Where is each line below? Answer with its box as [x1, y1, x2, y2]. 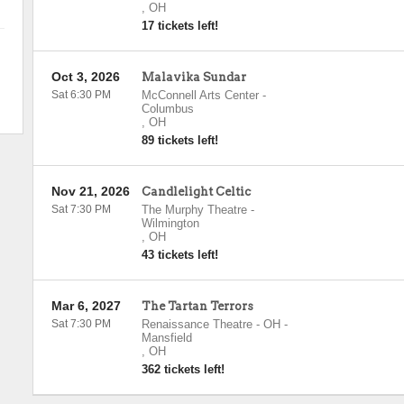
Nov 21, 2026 [50, 184, 130, 198]
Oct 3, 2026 [50, 69, 120, 84]
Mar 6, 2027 [50, 298, 121, 313]
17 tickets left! [141, 19, 218, 32]
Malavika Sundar [141, 70, 246, 84]
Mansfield [141, 331, 192, 344]
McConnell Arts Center [141, 88, 259, 102]
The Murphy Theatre [141, 203, 247, 216]
